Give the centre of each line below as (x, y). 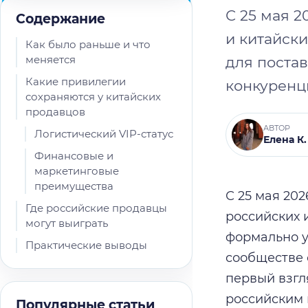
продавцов (55, 112)
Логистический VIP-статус (104, 134)
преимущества (74, 186)
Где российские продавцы (96, 208)
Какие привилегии (76, 81)
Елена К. (285, 140)
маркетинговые (77, 171)
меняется (51, 59)
